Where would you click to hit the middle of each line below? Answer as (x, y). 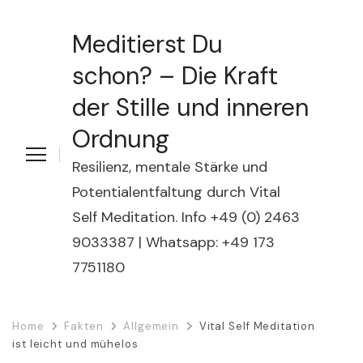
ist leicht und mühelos (75, 344)
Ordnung (121, 139)
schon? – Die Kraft (175, 76)
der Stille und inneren (190, 107)
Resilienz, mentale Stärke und (170, 167)
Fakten (84, 326)
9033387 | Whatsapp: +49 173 (173, 242)
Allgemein (152, 326)
